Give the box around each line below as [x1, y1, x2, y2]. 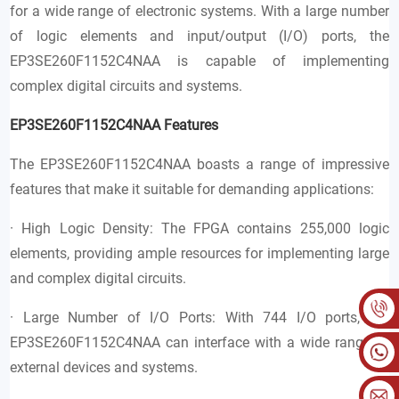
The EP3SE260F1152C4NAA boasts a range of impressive [10, 155, 389, 173]
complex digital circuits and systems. [10, 77, 243, 94]
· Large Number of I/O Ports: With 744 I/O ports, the [10, 308, 389, 326]
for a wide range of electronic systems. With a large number [10, 2, 389, 20]
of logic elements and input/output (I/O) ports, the [10, 27, 389, 45]
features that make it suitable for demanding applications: [10, 180, 375, 198]
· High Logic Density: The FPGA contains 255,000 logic [10, 219, 389, 237]
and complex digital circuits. [10, 269, 187, 287]
